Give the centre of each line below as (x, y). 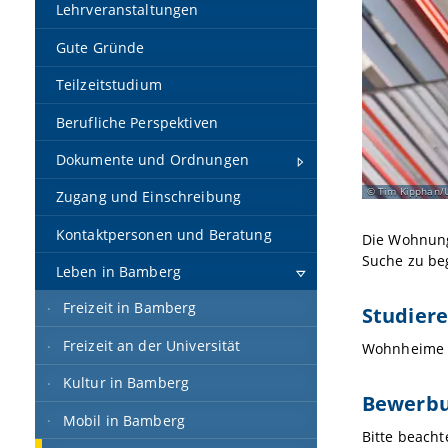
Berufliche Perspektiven (137, 122)
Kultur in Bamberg (126, 383)
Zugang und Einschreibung (148, 197)
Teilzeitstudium (108, 85)
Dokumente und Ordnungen (152, 159)
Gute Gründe (100, 47)
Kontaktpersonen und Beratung (163, 234)
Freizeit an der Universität (151, 345)
